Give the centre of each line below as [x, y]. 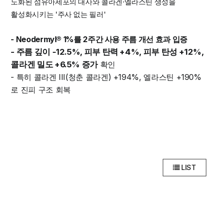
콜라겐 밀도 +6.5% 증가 [54, 64]
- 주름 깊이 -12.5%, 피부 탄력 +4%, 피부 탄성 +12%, [107, 52]
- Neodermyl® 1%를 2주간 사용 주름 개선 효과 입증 [99, 39]
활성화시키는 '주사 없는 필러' [58, 14]
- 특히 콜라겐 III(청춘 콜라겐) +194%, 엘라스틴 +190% [106, 77]
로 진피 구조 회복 [41, 89]
